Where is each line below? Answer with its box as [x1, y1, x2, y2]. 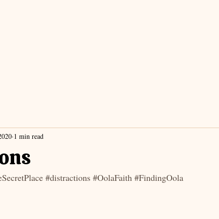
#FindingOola [134, 172, 183, 183]
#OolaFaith [93, 172, 132, 183]
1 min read [14, 131, 44, 141]
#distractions [45, 172, 90, 183]
